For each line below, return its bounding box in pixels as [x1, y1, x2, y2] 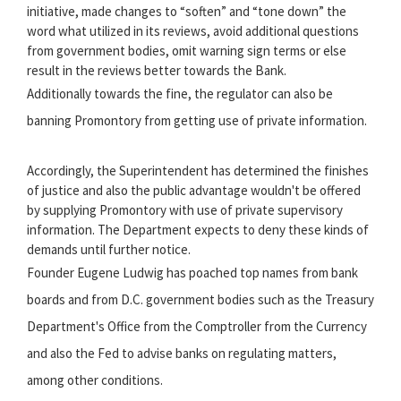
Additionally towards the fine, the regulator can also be [27, 85, 333, 103]
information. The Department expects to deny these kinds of [27, 221, 369, 239]
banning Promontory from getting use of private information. [27, 112, 367, 130]
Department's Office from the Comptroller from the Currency [27, 318, 367, 336]
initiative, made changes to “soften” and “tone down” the [27, 3, 346, 21]
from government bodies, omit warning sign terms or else [27, 42, 346, 60]
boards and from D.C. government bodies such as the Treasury [27, 291, 374, 309]
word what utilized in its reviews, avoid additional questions [27, 22, 359, 40]
